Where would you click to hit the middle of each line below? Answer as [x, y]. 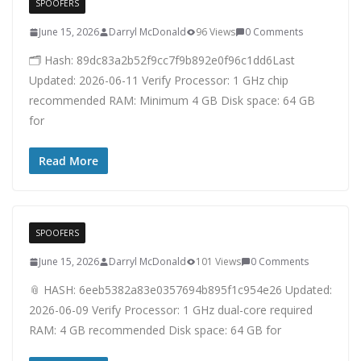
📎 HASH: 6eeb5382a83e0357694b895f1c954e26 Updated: [180, 290]
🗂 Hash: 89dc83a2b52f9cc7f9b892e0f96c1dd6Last [162, 60]
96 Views [216, 32]
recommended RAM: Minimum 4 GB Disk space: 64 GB [172, 100]
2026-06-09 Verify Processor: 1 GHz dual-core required [171, 310]
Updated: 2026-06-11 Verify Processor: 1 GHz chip [159, 80]
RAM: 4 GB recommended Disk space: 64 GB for [155, 330]
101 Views [218, 261]
